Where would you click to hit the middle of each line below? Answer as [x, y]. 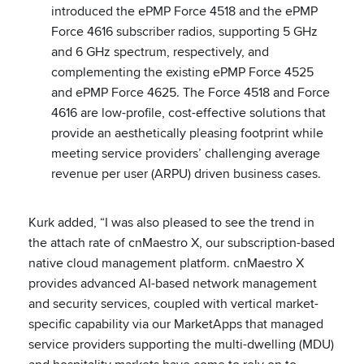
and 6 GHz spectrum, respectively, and [160, 52]
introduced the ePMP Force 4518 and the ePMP [184, 11]
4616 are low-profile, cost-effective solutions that [188, 113]
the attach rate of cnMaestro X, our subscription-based [182, 243]
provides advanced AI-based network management [173, 284]
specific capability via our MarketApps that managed [176, 324]
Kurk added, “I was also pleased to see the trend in [171, 223]
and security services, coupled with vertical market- [173, 304]
